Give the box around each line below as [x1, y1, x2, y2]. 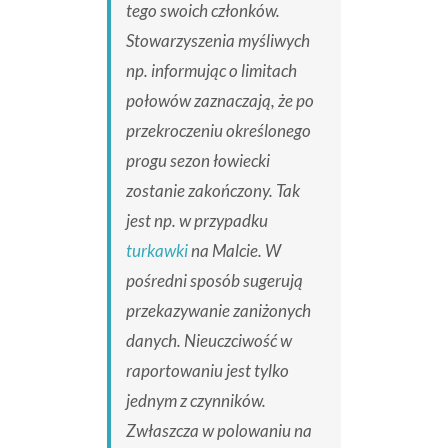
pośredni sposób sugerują [125, 270, 303, 292]
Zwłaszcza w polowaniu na [125, 420, 312, 442]
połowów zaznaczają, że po [125, 90, 314, 112]
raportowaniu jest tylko [125, 360, 289, 382]
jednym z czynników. [125, 390, 266, 412]
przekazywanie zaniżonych [125, 300, 311, 322]
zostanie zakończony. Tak [125, 180, 300, 202]
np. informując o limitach [125, 60, 297, 82]
